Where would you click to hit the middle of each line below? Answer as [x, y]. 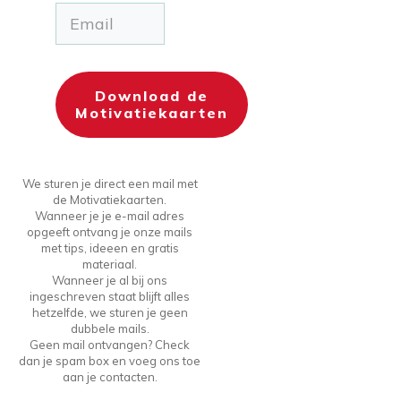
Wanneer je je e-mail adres [110, 215]
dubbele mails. [110, 328]
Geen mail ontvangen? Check [110, 344]
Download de [152, 95]
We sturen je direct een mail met [110, 183]
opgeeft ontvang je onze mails [110, 231]
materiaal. [110, 264]
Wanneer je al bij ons [110, 280]
